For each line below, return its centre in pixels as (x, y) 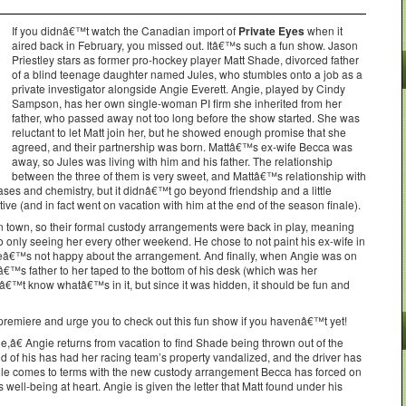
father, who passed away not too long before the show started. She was (186, 117)
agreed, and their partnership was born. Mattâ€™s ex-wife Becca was (182, 146)
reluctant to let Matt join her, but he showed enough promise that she (179, 132)
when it (324, 30)
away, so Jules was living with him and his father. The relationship (172, 161)
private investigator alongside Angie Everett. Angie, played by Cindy (179, 88)
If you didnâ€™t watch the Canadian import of (125, 30)
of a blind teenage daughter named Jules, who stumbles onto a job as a (187, 74)
